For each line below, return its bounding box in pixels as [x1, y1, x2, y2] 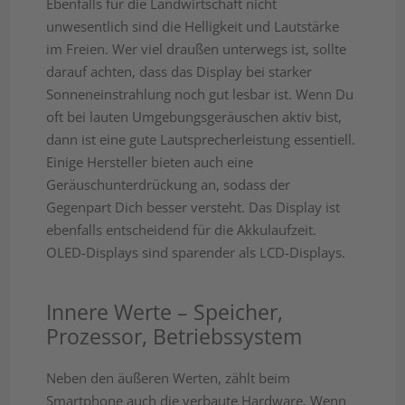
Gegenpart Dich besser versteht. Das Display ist [46, 198, 341, 217]
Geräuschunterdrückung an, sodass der [46, 175, 291, 194]
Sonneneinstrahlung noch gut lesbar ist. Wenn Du [46, 85, 354, 104]
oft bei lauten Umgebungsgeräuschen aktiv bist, [46, 108, 343, 127]
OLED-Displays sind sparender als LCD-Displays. [46, 243, 346, 262]
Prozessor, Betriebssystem [46, 322, 303, 352]
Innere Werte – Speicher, [46, 297, 284, 327]
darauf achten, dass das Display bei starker [46, 62, 313, 81]
